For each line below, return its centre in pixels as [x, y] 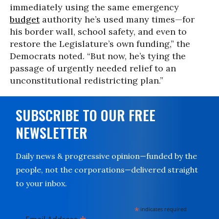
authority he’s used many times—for [117, 19]
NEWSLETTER [52, 132]
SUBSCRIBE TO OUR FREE [86, 115]
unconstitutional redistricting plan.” [87, 80]
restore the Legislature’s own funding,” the [100, 44]
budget [25, 19]
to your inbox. [41, 183]
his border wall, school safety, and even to [98, 31]
